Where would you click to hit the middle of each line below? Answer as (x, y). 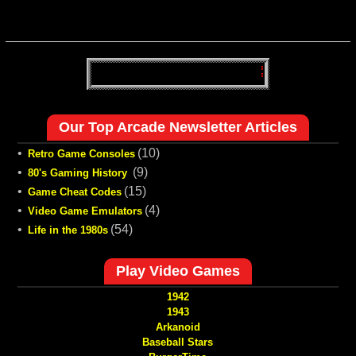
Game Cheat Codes (74, 192)
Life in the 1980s (68, 230)
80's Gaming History (79, 173)
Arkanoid (178, 327)
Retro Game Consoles (81, 154)
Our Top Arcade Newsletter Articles (178, 128)
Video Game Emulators (85, 211)
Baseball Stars (178, 342)
